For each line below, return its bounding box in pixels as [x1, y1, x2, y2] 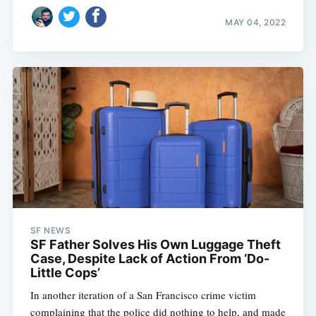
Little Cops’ [30, 265, 100, 281]
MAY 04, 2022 [225, 17, 286, 28]
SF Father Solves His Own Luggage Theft [30, 237, 281, 253]
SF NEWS [30, 225, 71, 236]
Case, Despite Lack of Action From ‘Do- [30, 251, 269, 267]
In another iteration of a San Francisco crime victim [30, 288, 256, 303]
